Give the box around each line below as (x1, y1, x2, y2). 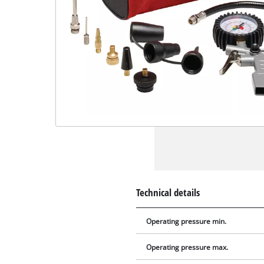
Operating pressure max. (146, 242, 229, 252)
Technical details (136, 185, 200, 199)
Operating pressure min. (146, 216, 227, 226)
